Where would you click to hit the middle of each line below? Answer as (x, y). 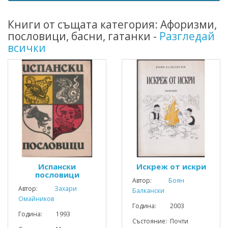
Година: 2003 (158, 206)
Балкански (148, 191)
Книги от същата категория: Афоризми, (112, 24)
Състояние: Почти (160, 221)
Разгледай (187, 36)
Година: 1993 (44, 214)
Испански (57, 166)
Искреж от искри (171, 166)
